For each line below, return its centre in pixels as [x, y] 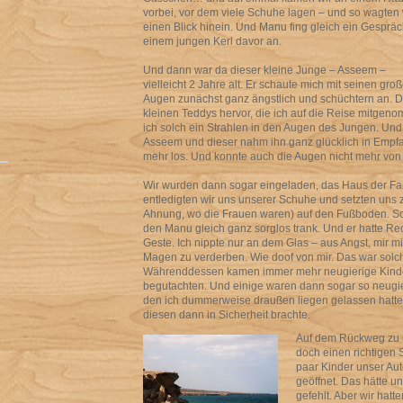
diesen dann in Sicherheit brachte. [227, 315]
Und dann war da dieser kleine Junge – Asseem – [264, 70]
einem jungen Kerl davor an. [212, 41]
